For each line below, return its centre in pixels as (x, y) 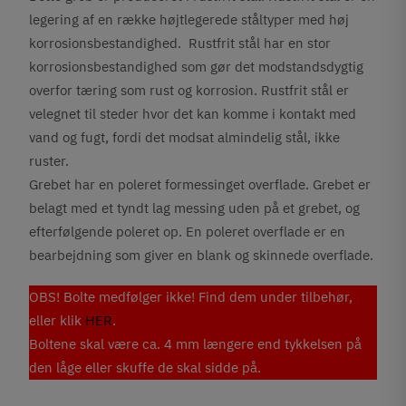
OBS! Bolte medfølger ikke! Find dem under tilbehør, (191, 297)
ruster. (49, 161)
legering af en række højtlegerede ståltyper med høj (189, 19)
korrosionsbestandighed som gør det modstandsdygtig (197, 67)
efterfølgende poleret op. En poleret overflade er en (188, 232)
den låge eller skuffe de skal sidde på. (145, 367)
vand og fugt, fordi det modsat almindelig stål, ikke (185, 137)
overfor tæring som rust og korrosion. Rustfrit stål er (189, 90)
